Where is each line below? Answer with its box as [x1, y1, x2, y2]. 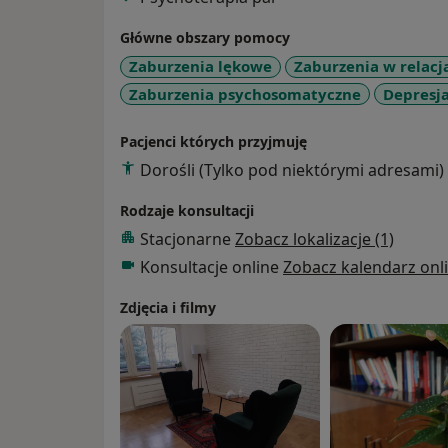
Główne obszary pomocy [120, 28, 290, 48]
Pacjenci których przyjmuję [120, 132, 307, 152]
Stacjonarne [140, 228, 235, 251]
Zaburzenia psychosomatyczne [129, 83, 361, 104]
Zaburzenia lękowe [129, 56, 272, 77]
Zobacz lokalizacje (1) [235, 228, 394, 251]
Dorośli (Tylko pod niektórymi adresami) [140, 159, 444, 182]
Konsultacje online [140, 256, 283, 279]
